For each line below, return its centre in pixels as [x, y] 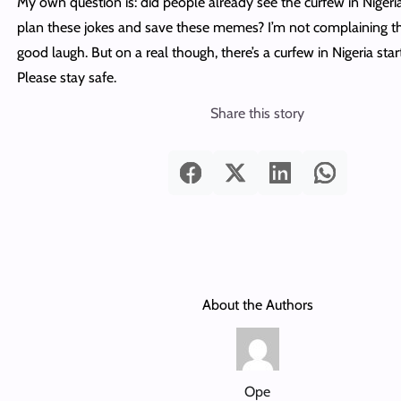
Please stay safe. [66, 77]
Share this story [258, 113]
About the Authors [257, 304]
